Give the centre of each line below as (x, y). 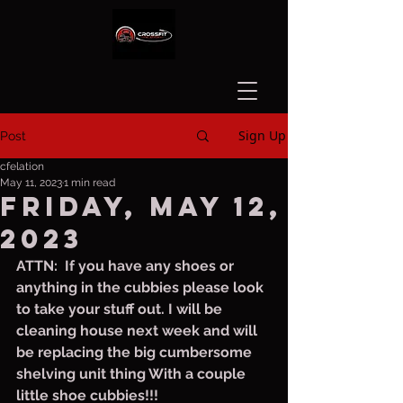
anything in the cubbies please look (142, 287)
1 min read (90, 183)
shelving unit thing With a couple (133, 374)
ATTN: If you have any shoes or (127, 266)
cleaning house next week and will (139, 331)
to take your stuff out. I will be (121, 309)
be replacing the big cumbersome (136, 352)
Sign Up (262, 135)
